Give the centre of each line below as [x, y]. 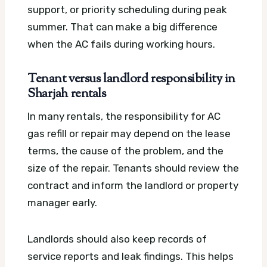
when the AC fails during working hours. [121, 44]
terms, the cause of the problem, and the [125, 151]
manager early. [62, 203]
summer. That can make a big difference [122, 27]
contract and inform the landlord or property [133, 186]
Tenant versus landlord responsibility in [132, 79]
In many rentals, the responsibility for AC [124, 117]
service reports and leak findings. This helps [131, 257]
